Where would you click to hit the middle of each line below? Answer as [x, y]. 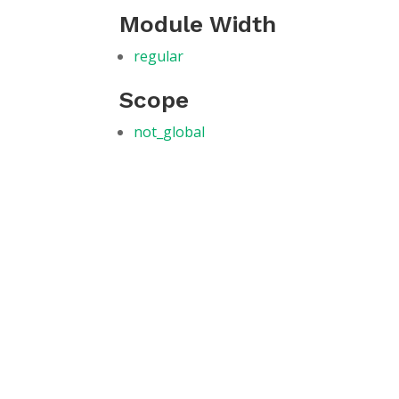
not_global [170, 132]
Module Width [198, 24]
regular [159, 56]
